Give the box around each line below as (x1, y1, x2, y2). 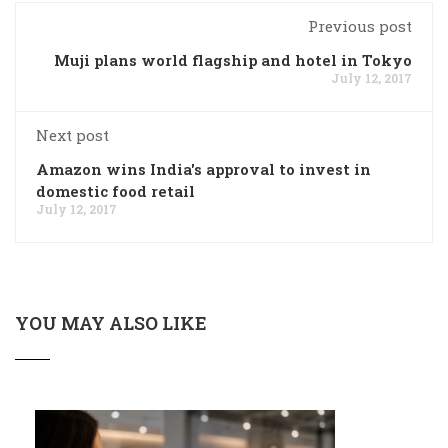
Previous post (308, 15, 412, 36)
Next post (36, 124, 109, 145)
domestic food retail (36, 180, 195, 201)
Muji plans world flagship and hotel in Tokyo (54, 49, 412, 70)
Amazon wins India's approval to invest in (36, 158, 371, 179)
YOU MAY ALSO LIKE (15, 310, 207, 335)
